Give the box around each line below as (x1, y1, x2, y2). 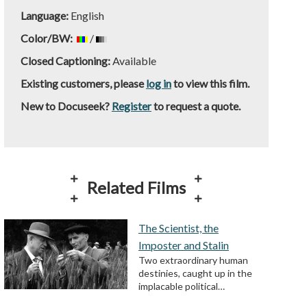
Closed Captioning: (20, 54, 110, 67)
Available (110, 54, 156, 67)
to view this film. (171, 77, 249, 90)
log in (145, 77, 171, 90)
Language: (20, 9, 71, 22)
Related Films (86, 177, 186, 198)
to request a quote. (151, 99, 241, 112)
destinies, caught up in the (138, 267, 252, 280)
